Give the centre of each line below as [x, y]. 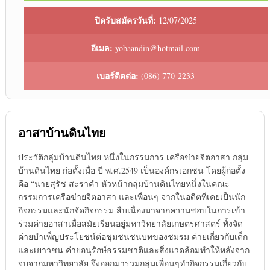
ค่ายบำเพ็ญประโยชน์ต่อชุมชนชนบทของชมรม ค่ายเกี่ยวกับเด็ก [133, 237]
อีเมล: [102, 48]
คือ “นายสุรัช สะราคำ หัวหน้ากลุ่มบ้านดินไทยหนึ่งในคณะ [124, 184]
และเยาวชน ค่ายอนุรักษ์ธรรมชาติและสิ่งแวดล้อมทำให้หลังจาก [133, 250]
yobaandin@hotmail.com [157, 48]
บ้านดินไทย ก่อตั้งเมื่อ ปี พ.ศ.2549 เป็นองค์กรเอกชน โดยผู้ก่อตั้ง [131, 171]
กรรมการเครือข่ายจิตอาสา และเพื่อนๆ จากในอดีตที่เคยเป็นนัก [131, 197]
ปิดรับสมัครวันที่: [125, 20]
